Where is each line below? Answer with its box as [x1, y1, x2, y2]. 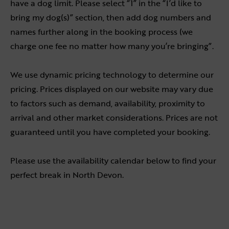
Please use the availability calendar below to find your [10, 154, 216, 167]
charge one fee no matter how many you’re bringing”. [10, 39, 214, 52]
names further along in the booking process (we [10, 25, 193, 38]
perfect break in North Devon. [10, 168, 124, 181]
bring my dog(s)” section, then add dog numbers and [10, 11, 211, 24]
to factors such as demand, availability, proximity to [10, 97, 205, 109]
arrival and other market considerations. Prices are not [10, 111, 218, 124]
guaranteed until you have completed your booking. [10, 125, 214, 138]
